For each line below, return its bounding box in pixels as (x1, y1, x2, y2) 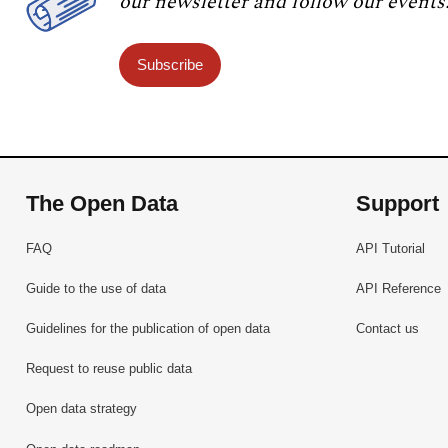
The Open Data (26, 191, 179, 217)
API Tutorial (355, 240, 425, 256)
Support (355, 191, 439, 217)
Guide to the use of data (26, 280, 167, 296)
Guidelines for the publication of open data (26, 321, 271, 337)
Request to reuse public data (26, 361, 193, 377)
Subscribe (136, 56, 203, 74)
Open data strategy (26, 401, 138, 417)
